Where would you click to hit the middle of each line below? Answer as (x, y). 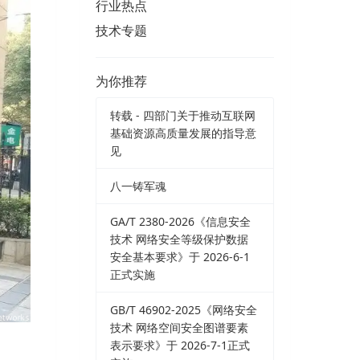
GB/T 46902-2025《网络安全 (184, 309)
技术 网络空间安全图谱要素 (179, 327)
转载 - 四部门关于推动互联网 (183, 115)
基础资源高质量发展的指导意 (183, 133)
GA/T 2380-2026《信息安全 (180, 221)
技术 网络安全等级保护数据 (179, 239)
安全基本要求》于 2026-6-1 (180, 256)
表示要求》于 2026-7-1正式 (180, 345)
